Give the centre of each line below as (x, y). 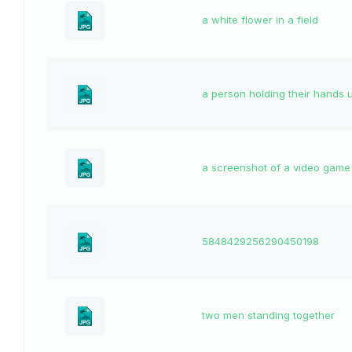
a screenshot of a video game (276, 168)
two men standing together (268, 315)
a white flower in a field (260, 20)
